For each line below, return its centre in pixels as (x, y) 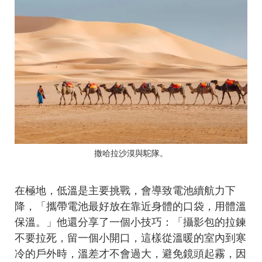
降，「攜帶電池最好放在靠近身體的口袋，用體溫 (130, 207)
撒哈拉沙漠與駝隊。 (131, 154)
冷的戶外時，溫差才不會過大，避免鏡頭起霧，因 (130, 254)
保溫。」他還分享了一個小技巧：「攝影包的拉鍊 (130, 223)
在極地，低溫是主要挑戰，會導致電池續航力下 (125, 191)
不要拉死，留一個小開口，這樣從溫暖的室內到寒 (130, 238)
